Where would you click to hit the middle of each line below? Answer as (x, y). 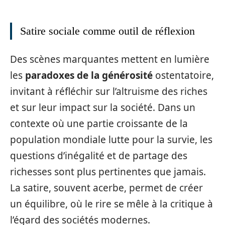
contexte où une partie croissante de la (99, 123)
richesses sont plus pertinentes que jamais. (108, 172)
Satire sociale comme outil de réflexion (107, 31)
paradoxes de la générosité (89, 75)
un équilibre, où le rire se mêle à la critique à (111, 204)
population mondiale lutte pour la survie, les (111, 139)
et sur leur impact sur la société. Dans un (103, 107)
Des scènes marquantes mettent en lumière (110, 59)
